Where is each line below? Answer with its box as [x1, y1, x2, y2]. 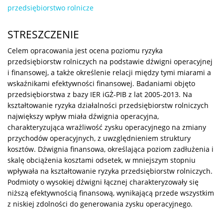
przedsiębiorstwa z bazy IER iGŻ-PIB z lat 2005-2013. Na [7, 89, 192, 99]
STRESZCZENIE [7, 27, 79, 41]
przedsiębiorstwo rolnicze [7, 2, 94, 12]
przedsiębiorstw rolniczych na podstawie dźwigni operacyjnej [7, 56, 213, 66]
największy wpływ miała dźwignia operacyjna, [7, 111, 159, 121]
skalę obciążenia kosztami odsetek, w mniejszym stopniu [7, 155, 196, 165]
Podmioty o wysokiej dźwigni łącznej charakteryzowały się [7, 177, 199, 187]
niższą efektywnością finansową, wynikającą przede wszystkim [7, 188, 214, 198]
